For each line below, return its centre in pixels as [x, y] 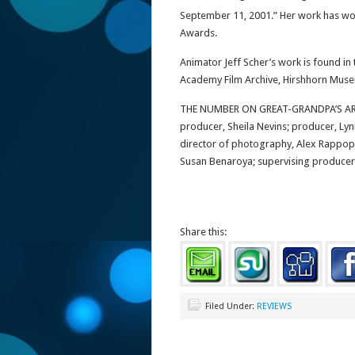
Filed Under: [231, 307]
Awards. [198, 33]
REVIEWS [274, 307]
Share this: [203, 232]
